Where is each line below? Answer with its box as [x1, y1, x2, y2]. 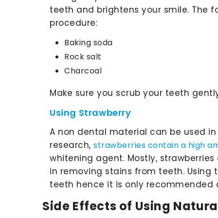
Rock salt [64, 51, 102, 62]
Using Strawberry [50, 106, 131, 119]
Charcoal [64, 65, 102, 76]
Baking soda [64, 36, 113, 48]
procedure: [50, 17, 97, 29]
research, [50, 139, 93, 151]
